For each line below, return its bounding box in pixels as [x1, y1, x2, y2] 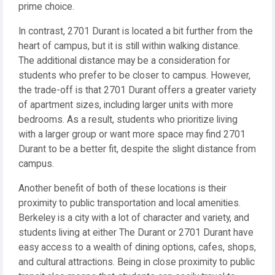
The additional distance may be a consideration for [18, 55, 230, 66]
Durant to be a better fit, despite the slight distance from [18, 144, 256, 155]
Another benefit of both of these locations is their [18, 183, 227, 194]
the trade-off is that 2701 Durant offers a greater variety [18, 85, 256, 96]
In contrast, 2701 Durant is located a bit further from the [18, 26, 253, 37]
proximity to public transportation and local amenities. [18, 198, 241, 209]
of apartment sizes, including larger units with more [18, 99, 233, 110]
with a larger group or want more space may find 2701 [18, 129, 246, 140]
